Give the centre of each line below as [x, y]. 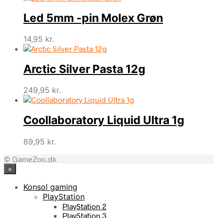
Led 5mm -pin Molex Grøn [93, 18]
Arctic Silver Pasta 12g [84, 69]
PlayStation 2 [84, 206]
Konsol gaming [50, 187]
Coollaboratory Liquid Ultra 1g [104, 120]
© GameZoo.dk [30, 159]
